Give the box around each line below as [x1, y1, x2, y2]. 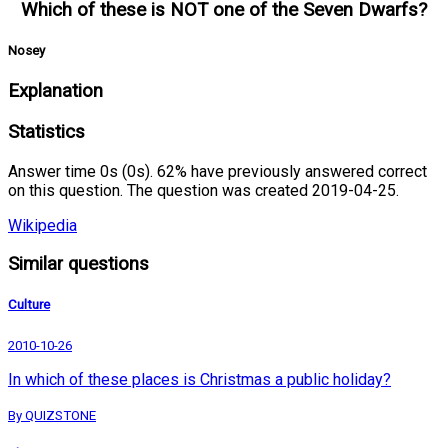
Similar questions [8, 253, 149, 276]
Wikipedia [8, 215, 77, 235]
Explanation [8, 80, 103, 103]
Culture [8, 297, 50, 313]
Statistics [8, 120, 85, 143]
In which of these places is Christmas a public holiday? [8, 369, 391, 389]
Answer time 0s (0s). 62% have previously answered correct [8, 161, 427, 181]
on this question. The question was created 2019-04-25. [8, 180, 399, 200]
